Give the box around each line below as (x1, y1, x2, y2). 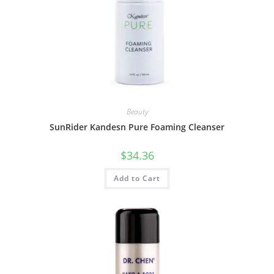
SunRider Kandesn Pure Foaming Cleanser (50, 120, 224, 133)
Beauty (126, 106, 148, 117)
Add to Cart (114, 172, 160, 183)
